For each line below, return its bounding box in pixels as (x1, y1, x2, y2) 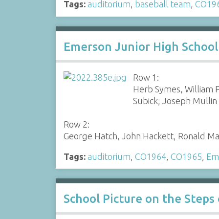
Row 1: (133, 72, 159, 82)
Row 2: (63, 119, 89, 129)
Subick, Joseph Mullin (133, 95, 218, 106)
